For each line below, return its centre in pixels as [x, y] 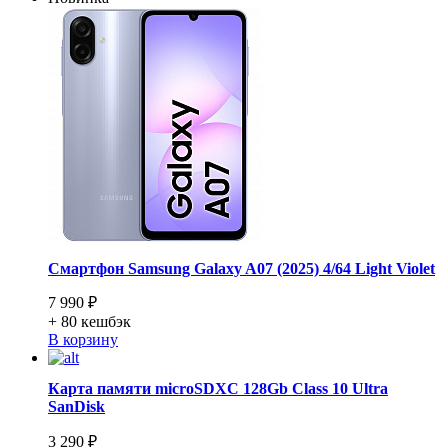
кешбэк [106, 322]
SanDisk [76, 407]
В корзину [83, 340]
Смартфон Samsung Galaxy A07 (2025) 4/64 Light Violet [241, 268]
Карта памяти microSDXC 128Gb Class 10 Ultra [218, 389]
